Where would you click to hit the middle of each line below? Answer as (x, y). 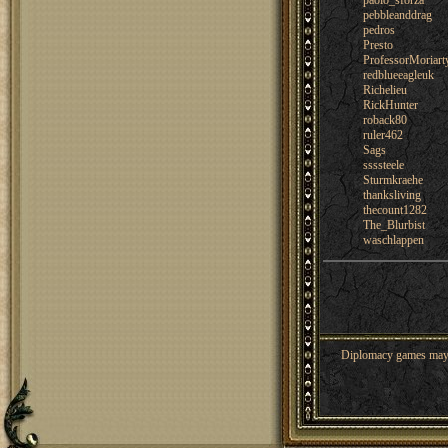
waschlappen (393, 240)
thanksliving (391, 195)
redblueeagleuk (398, 75)
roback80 (384, 120)
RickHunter (390, 105)
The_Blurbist (393, 225)
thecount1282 (394, 210)
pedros (378, 30)
